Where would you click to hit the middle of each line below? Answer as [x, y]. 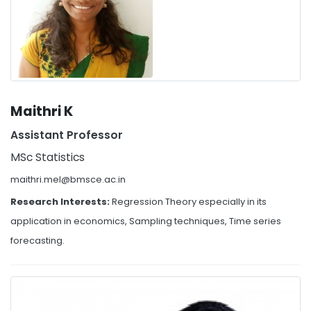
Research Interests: [61, 202]
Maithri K [42, 112]
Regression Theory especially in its [189, 202]
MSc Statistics [48, 158]
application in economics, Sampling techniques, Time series [146, 221]
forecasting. [37, 241]
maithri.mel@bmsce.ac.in [68, 180]
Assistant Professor [67, 135]
